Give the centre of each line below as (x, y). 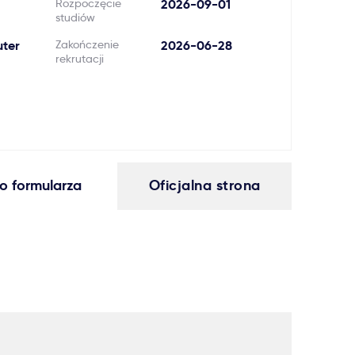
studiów (75, 17)
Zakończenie (87, 44)
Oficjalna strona (204, 185)
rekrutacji (79, 59)
